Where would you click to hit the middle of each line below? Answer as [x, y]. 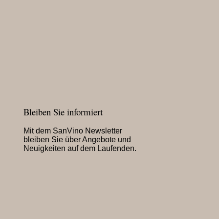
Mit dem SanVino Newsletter [73, 131]
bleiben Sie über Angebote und [77, 140]
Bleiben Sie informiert [63, 111]
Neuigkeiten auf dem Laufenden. [80, 149]
